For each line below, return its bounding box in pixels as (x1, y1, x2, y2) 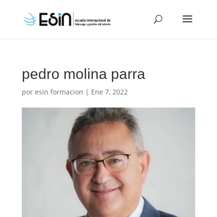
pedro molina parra (21, 66, 145, 82)
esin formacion (34, 87, 83, 96)
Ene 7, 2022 (91, 87, 128, 96)
